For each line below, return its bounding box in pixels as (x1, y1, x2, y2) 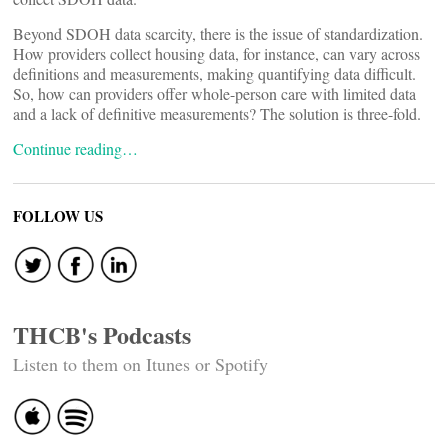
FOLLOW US (13, 205, 103, 227)
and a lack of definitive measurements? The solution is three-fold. (13, 103, 426, 124)
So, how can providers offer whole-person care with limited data (13, 83, 416, 104)
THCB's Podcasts (13, 317, 191, 352)
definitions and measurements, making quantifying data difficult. (13, 63, 416, 84)
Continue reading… (13, 138, 138, 159)
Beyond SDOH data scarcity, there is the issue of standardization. (13, 23, 423, 44)
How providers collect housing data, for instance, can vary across (13, 43, 420, 64)
